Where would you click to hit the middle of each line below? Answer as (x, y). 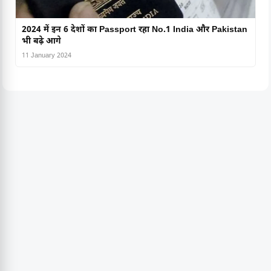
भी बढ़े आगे (41, 41)
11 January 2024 (47, 55)
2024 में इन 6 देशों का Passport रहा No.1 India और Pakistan (135, 30)
